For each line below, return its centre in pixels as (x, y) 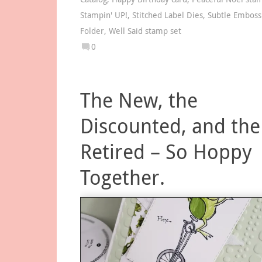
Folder (92, 31)
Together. (123, 177)
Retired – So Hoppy (166, 152)
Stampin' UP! (104, 15)
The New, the (139, 100)
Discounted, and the (170, 126)
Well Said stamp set (145, 31)
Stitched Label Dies (168, 15)
